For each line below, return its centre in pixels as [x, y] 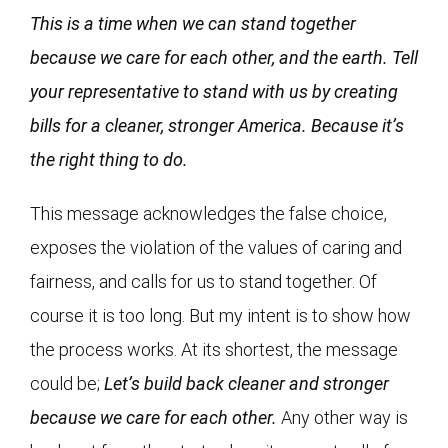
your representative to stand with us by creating [214, 91]
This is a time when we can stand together [193, 23]
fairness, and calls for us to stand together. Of [203, 281]
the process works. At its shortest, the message [214, 349]
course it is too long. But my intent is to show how [220, 315]
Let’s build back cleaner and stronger [246, 383]
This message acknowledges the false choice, [208, 213]
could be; [67, 383]
